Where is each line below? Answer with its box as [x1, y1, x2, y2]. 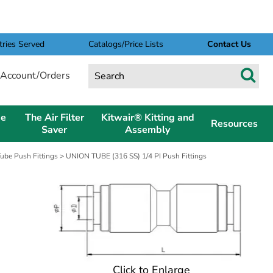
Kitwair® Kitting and [101, 110, 194, 124]
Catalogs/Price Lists [88, 38, 164, 50]
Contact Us [207, 38, 252, 50]
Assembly [125, 122, 170, 136]
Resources [211, 116, 258, 130]
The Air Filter [24, 110, 84, 124]
